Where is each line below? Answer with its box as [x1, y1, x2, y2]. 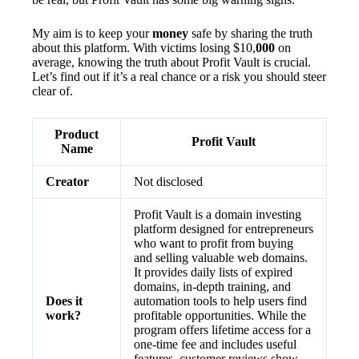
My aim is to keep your [32, 26, 152, 40]
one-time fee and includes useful [134, 337, 296, 351]
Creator [46, 175, 89, 188]
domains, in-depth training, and [134, 280, 291, 293]
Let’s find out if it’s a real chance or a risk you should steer [32, 70, 326, 83]
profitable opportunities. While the [134, 309, 306, 322]
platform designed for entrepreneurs [134, 222, 313, 236]
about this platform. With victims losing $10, [32, 41, 256, 54]
